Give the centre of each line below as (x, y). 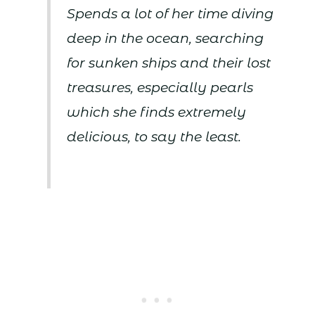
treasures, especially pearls (160, 88)
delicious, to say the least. (154, 137)
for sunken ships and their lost (169, 63)
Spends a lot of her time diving (171, 14)
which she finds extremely (157, 112)
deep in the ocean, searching (166, 39)
